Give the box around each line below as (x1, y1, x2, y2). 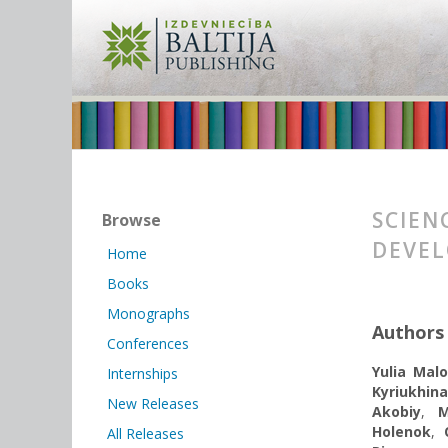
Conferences (107, 334, 189, 353)
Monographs (107, 304, 190, 323)
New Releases (107, 394, 199, 413)
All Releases (107, 424, 184, 443)
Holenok (372, 422, 431, 441)
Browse (102, 209, 161, 231)
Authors (372, 320, 444, 344)
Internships (107, 364, 178, 383)
